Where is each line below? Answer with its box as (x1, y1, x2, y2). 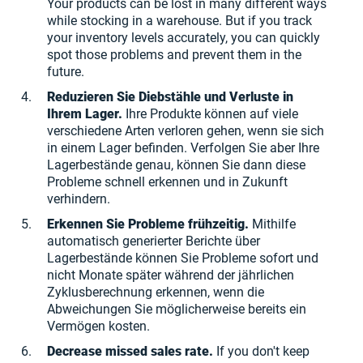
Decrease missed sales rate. (47, 344, 213, 359)
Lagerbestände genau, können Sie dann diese (47, 157, 305, 173)
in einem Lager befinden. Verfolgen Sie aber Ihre (47, 140, 319, 156)
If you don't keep (213, 344, 310, 359)
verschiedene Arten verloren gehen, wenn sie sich (47, 123, 324, 139)
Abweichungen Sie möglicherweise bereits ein (47, 301, 306, 317)
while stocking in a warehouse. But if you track (47, 13, 312, 28)
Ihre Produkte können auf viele (126, 106, 298, 122)
